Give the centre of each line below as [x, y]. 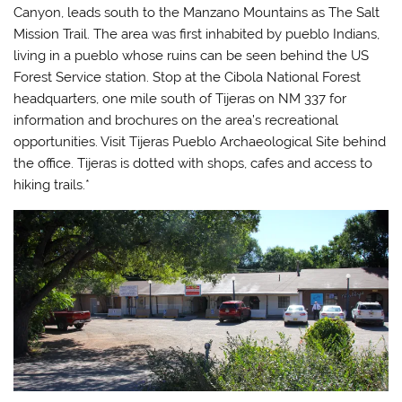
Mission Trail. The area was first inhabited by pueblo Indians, [197, 35]
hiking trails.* [52, 185]
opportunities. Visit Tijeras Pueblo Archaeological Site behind [200, 142]
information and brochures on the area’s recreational [176, 121]
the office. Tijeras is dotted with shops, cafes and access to [193, 164]
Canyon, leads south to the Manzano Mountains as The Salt [197, 13]
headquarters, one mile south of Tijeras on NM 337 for [180, 99]
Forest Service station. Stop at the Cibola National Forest [188, 78]
